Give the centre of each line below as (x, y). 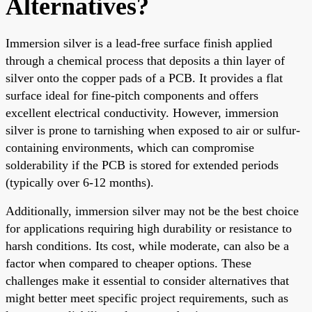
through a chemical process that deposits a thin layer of (145, 60)
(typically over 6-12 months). (80, 182)
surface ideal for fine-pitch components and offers (132, 95)
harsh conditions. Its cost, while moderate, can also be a (147, 245)
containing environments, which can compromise (130, 147)
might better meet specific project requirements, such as (147, 298)
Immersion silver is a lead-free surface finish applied (139, 43)
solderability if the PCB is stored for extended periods (142, 165)
